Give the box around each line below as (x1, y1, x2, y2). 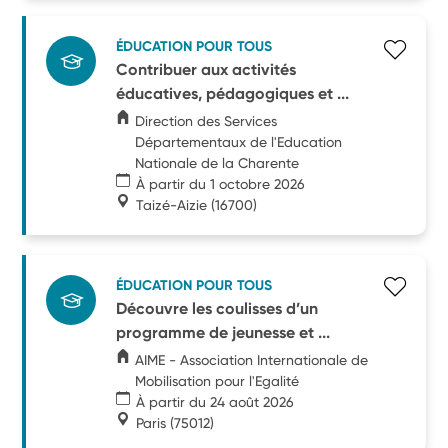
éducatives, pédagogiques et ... (116, 83, 350, 103)
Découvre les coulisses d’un (116, 298, 319, 318)
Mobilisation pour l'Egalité (135, 372, 300, 389)
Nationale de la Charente (135, 154, 300, 171)
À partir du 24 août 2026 (136, 393, 295, 410)
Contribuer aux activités (116, 59, 297, 79)
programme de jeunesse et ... (116, 322, 331, 342)
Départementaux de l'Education (135, 133, 343, 150)
